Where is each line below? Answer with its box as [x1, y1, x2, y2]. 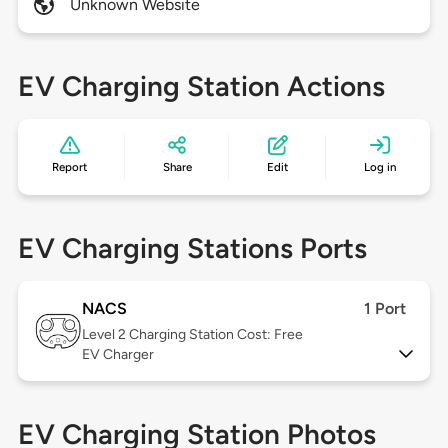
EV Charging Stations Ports [17, 231, 367, 266]
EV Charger [81, 346, 154, 364]
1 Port [364, 299, 407, 319]
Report [52, 160, 88, 175]
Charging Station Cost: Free [128, 326, 303, 344]
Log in [363, 160, 396, 175]
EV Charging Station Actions [17, 69, 385, 104]
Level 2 [81, 326, 129, 344]
